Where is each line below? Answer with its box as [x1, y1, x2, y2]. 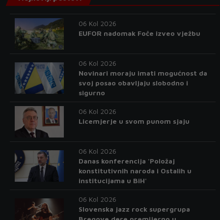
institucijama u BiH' [78, 176, 147, 185]
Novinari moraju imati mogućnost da [78, 69, 207, 77]
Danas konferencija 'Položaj [78, 157, 175, 165]
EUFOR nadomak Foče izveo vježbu [78, 29, 200, 37]
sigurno [78, 88, 105, 97]
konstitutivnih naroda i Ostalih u [78, 166, 192, 175]
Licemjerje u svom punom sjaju [78, 117, 190, 125]
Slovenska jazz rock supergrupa [78, 205, 190, 213]
